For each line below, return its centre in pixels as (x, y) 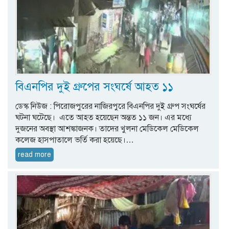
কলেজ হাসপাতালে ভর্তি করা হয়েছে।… (75, 140)
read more (35, 154)
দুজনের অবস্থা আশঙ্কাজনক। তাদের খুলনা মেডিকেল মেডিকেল (107, 129)
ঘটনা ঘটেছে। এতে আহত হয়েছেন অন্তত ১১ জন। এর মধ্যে (104, 117)
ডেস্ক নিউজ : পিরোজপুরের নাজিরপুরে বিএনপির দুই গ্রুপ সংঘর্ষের (110, 106)
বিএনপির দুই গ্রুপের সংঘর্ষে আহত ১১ (94, 86)
